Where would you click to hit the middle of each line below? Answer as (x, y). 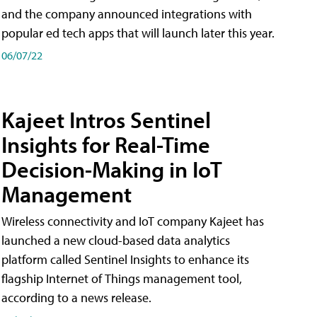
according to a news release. (76, 298)
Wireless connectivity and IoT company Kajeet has (133, 221)
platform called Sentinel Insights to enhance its (125, 260)
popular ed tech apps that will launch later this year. (138, 33)
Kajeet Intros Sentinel (106, 120)
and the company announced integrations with (127, 14)
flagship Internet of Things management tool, (122, 279)
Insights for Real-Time (106, 145)
